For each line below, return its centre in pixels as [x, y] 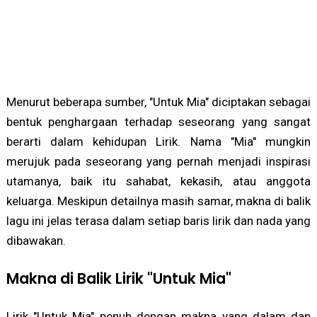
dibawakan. [36, 241]
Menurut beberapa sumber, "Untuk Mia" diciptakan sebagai [158, 102]
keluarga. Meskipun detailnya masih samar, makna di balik [158, 201]
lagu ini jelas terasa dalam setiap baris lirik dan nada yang [158, 221]
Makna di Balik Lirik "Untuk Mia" [119, 279]
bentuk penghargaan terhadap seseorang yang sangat [158, 122]
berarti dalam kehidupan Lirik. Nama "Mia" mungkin [158, 142]
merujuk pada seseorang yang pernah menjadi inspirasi [158, 162]
